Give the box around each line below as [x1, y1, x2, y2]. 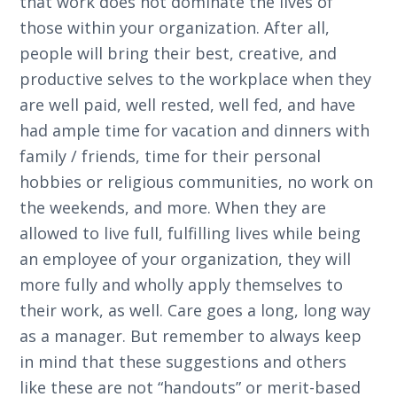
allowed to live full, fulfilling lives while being [19, 222, 362, 244]
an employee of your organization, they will [19, 248, 352, 269]
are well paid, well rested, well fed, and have [19, 94, 356, 115]
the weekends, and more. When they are [19, 197, 327, 218]
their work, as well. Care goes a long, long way [19, 300, 371, 321]
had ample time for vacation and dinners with [19, 120, 370, 141]
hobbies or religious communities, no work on [19, 171, 374, 192]
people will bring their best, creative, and [19, 43, 338, 64]
